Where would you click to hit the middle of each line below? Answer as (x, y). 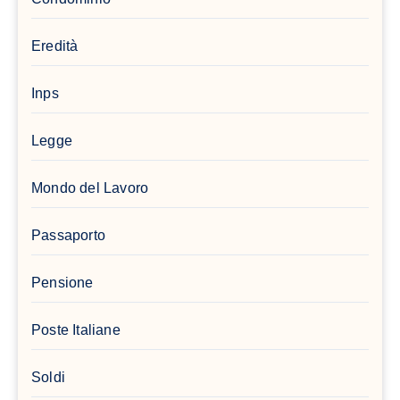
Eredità (55, 46)
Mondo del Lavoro (90, 187)
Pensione (62, 282)
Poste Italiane (76, 329)
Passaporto (68, 235)
